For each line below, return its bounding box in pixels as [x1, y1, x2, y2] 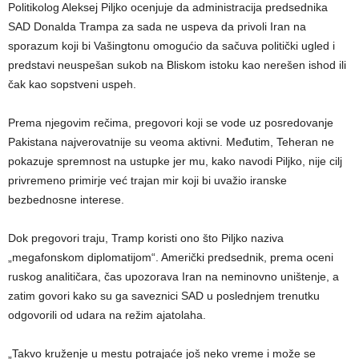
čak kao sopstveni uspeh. [8, 78, 136, 91]
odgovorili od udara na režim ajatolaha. [8, 309, 206, 322]
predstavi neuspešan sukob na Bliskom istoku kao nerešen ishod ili [8, 58, 346, 72]
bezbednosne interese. [8, 193, 124, 207]
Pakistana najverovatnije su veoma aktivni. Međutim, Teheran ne [8, 135, 334, 149]
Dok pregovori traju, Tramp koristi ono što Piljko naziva [8, 232, 284, 245]
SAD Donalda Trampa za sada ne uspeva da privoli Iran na [8, 20, 306, 34]
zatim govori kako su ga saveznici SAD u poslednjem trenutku [8, 289, 320, 303]
